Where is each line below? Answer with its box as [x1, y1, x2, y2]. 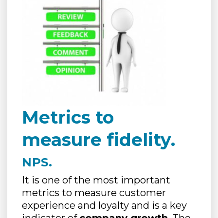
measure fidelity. [22, 129, 175, 151]
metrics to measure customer [22, 187, 166, 199]
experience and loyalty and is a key [22, 200, 187, 212]
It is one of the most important [22, 174, 170, 186]
